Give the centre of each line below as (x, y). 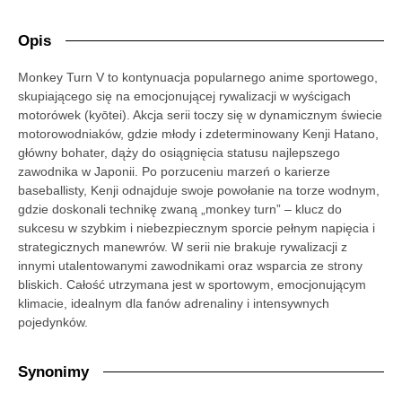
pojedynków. (53, 322)
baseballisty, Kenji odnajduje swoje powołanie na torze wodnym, (199, 190)
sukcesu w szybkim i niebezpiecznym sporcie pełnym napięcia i (197, 227)
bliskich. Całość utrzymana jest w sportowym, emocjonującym (192, 284)
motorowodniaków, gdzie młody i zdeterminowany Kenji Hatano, (198, 133)
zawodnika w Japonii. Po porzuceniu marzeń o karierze (174, 171)
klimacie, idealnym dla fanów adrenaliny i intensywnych (174, 303)
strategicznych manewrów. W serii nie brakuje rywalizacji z (183, 246)
